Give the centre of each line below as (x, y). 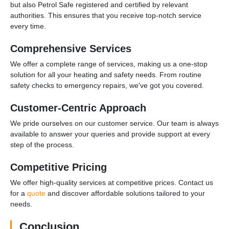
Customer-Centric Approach (78, 108)
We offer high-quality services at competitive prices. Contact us (112, 182)
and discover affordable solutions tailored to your (125, 193)
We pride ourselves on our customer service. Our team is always (114, 123)
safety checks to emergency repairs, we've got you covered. (107, 85)
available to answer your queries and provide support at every (110, 134)
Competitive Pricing (59, 167)
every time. (28, 26)
